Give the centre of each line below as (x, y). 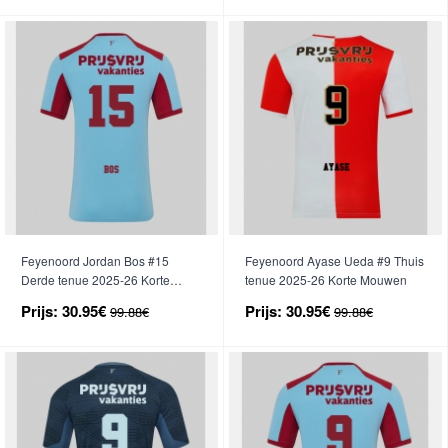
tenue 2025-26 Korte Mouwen (326, 279)
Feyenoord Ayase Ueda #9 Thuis (334, 260)
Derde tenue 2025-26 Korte (95, 279)
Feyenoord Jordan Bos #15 (95, 260)
